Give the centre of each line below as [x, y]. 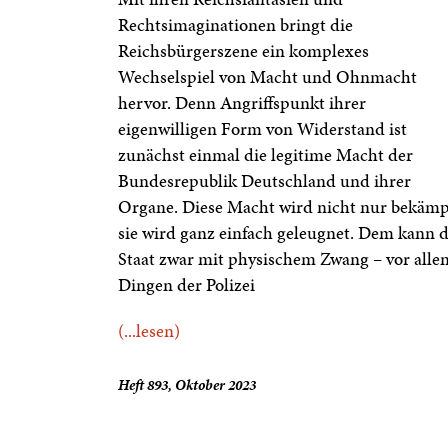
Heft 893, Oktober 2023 [187, 385]
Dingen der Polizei [186, 284]
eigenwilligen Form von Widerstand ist [262, 128]
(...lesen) [149, 330]
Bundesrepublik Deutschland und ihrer [264, 180]
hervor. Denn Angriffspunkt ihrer [242, 102]
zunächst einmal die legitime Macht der [265, 154]
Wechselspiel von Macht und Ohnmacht [267, 76]
